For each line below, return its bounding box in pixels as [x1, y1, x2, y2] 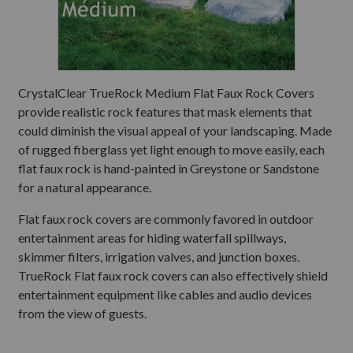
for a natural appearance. [18, 180, 151, 195]
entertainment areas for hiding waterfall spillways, [18, 230, 286, 245]
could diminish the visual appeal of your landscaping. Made [18, 123, 332, 138]
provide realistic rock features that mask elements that [18, 104, 312, 119]
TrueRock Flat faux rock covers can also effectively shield [18, 268, 328, 283]
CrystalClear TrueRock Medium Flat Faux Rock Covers [18, 85, 314, 100]
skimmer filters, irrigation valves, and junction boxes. [18, 249, 299, 264]
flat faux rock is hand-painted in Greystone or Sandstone [18, 161, 319, 176]
